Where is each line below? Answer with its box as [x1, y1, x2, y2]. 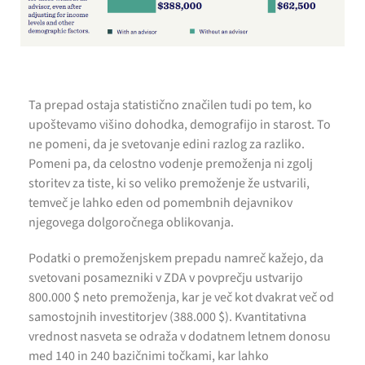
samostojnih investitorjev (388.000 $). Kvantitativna [29, 307, 306, 326]
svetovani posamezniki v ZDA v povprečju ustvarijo [29, 268, 303, 287]
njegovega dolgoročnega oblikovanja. [29, 213, 234, 231]
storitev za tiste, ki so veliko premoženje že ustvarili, [29, 174, 310, 192]
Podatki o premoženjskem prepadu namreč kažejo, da [29, 248, 323, 267]
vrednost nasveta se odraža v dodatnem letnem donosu [29, 327, 331, 345]
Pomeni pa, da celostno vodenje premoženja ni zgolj [29, 154, 313, 173]
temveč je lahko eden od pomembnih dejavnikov [29, 193, 292, 212]
